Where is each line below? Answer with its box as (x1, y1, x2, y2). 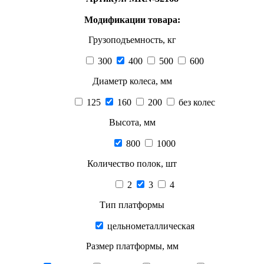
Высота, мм (108, 117, 156, 127)
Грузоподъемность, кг (88, 34, 176, 45)
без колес (176, 97, 215, 107)
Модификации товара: (84, 14, 180, 25)
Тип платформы (100, 199, 164, 210)
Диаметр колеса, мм (92, 75, 172, 86)
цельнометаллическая (105, 220, 194, 231)
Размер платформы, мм (85, 240, 179, 251)
